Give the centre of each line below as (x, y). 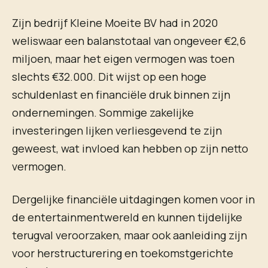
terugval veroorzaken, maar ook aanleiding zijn (130, 235)
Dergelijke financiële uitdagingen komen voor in (133, 199)
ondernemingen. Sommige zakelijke (103, 112)
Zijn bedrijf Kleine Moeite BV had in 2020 (115, 22)
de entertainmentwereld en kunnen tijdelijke (127, 217)
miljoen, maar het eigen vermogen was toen (123, 58)
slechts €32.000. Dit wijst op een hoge (109, 76)
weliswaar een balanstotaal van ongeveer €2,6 (129, 40)
